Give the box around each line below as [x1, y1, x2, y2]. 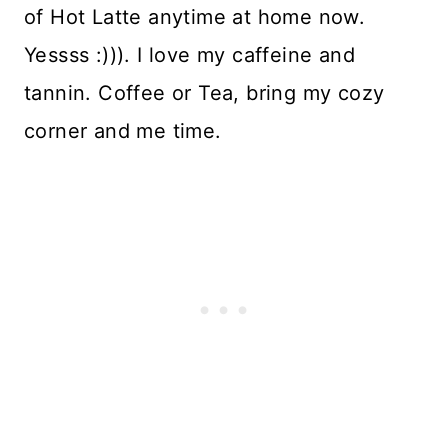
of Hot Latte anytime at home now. [24, 5, 366, 30]
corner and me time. [24, 119, 222, 144]
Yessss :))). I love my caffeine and [24, 43, 355, 68]
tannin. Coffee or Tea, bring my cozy [24, 81, 385, 106]
